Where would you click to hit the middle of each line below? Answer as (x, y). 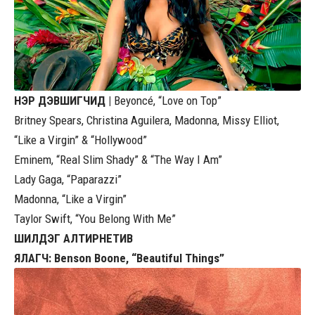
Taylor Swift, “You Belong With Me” (95, 218)
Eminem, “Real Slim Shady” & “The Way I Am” (118, 159)
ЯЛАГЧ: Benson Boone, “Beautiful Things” (119, 258)
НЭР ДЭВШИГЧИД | (63, 100)
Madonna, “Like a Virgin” (70, 199)
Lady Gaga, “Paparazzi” (68, 179)
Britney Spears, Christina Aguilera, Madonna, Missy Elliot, (147, 120)
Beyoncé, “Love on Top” (166, 100)
